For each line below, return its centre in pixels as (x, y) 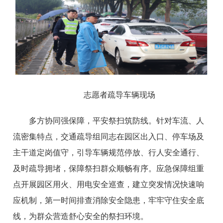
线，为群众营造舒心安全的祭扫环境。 (81, 217)
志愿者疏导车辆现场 (119, 95)
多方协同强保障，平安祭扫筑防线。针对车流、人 (117, 121)
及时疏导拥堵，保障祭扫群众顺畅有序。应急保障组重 (109, 169)
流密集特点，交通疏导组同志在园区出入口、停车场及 (109, 137)
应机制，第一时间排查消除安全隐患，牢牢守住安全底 (109, 201)
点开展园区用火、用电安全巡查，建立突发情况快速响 (109, 185)
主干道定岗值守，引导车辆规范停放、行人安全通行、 (109, 153)
